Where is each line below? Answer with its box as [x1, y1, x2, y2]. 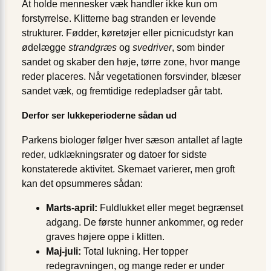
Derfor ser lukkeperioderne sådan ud [22, 110, 177, 121]
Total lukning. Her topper [81, 246, 188, 257]
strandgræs [68, 42, 117, 53]
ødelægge [22, 42, 68, 53]
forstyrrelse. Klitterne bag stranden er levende [22, 13, 216, 24]
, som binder [172, 42, 224, 53]
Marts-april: [46, 203, 97, 214]
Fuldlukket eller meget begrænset [97, 203, 243, 214]
